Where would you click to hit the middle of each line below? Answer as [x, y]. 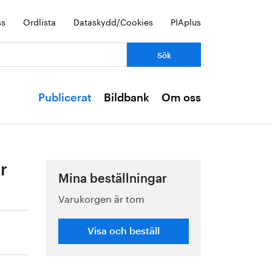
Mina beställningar [113, 179]
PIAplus [186, 21]
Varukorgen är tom [102, 198]
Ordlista [39, 21]
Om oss [181, 98]
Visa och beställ [124, 231]
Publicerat [65, 98]
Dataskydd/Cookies [113, 21]
